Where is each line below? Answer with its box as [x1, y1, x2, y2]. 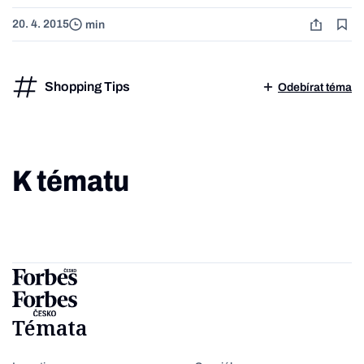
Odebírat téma [278, 80, 352, 93]
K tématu [12, 165, 129, 198]
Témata [12, 314, 88, 342]
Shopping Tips [45, 80, 130, 94]
